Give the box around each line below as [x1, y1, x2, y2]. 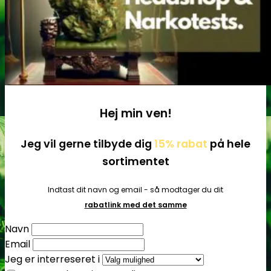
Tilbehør [29, 5, 65, 19]
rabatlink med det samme [84, 199, 187, 210]
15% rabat [154, 135, 210, 151]
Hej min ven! [99, 105, 172, 122]
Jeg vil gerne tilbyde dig [21, 135, 154, 151]
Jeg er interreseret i [5, 252, 100, 266]
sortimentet [102, 153, 169, 169]
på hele [210, 135, 250, 151]
